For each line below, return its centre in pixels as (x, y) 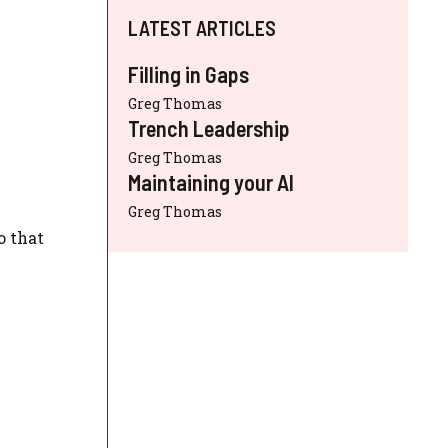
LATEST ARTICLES (202, 28)
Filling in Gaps (188, 74)
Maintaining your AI (211, 182)
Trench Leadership (209, 128)
